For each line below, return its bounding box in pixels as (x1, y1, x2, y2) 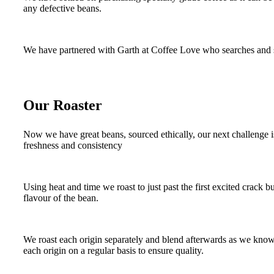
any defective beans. (23, 3, 102, 14)
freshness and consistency (23, 140, 122, 151)
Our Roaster (23, 97, 102, 114)
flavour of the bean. (23, 193, 98, 204)
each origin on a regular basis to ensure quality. (23, 245, 204, 256)
